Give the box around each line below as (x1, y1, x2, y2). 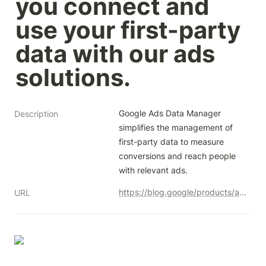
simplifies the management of (119, 122, 233, 132)
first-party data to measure (119, 137, 224, 147)
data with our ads (15, 39, 215, 68)
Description (14, 109, 58, 119)
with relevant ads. (119, 165, 188, 175)
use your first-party (15, 15, 240, 45)
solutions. (15, 63, 131, 92)
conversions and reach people (119, 151, 236, 161)
